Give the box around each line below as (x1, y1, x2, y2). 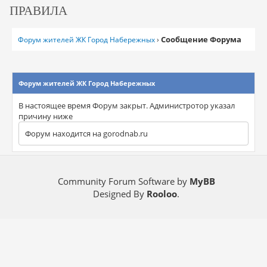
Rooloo (147, 188, 178, 200)
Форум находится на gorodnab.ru (24, 128, 148, 139)
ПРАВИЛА (10, 2, 68, 17)
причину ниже (18, 111, 73, 122)
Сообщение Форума (160, 34, 241, 45)
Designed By (93, 188, 147, 200)
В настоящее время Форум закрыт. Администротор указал (18, 100, 235, 111)
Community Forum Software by (57, 175, 190, 187)
